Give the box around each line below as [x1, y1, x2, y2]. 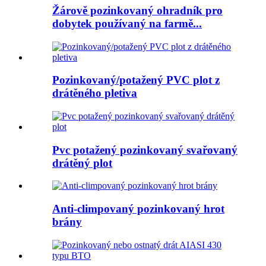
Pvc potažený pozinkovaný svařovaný [52, 143, 237, 156]
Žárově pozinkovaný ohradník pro [52, 4, 223, 17]
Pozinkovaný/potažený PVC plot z [52, 74, 220, 87]
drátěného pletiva [52, 87, 137, 100]
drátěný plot [52, 156, 112, 169]
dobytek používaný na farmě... [52, 17, 202, 30]
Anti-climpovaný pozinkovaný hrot [52, 202, 224, 216]
